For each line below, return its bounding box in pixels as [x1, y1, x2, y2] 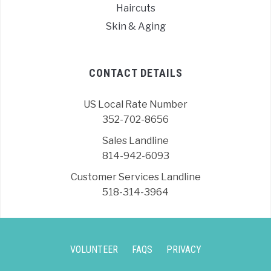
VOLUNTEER [70, 243, 118, 255]
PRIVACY [166, 243, 201, 255]
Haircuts [116, 2, 155, 14]
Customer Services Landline [70, 171, 201, 183]
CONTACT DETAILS [88, 66, 183, 79]
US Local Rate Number [83, 98, 188, 110]
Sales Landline [102, 134, 169, 146]
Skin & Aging [105, 20, 166, 32]
